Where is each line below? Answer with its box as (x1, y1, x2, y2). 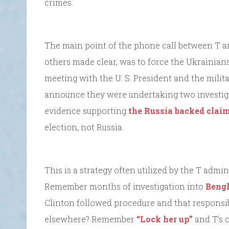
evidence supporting (44, 105, 128, 116)
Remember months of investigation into (44, 180, 205, 192)
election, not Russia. (44, 121, 124, 132)
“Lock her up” (136, 213, 193, 224)
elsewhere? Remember (44, 213, 136, 224)
